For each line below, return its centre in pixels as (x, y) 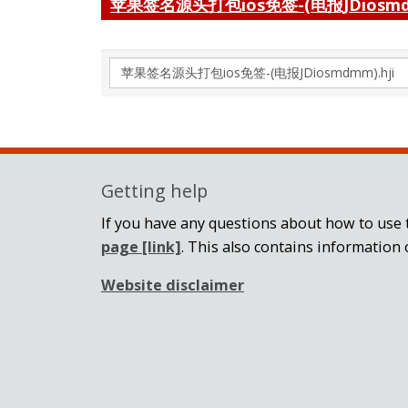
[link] (160, 246)
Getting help (154, 191)
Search (135, 69)
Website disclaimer (173, 286)
